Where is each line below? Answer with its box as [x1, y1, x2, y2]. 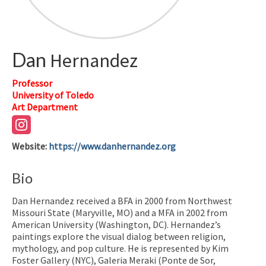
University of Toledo [12, 88, 94, 101]
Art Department [12, 100, 78, 113]
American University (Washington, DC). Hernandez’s [12, 218, 221, 230]
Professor [12, 77, 52, 89]
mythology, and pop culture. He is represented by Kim [12, 242, 229, 254]
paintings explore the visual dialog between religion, [12, 230, 226, 242]
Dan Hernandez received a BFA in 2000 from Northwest [12, 194, 232, 207]
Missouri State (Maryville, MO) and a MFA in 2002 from [12, 206, 227, 218]
